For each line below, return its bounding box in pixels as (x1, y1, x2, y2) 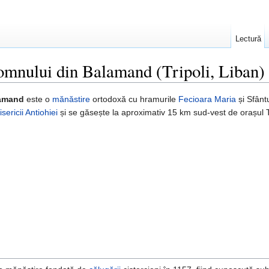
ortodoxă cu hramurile (90, 94, 178, 104)
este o (24, 94, 52, 104)
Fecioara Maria (178, 94, 236, 104)
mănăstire (52, 94, 90, 104)
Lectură (235, 34, 261, 43)
